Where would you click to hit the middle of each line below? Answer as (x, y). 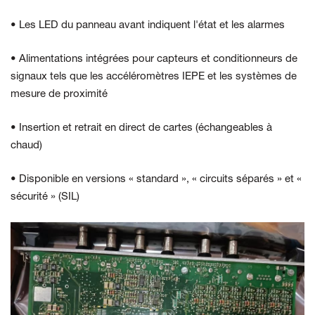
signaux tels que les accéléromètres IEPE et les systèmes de (154, 77)
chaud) (26, 146)
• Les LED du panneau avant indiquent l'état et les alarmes (148, 26)
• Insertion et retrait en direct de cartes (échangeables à (141, 128)
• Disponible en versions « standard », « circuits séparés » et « (156, 180)
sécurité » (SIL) (45, 197)
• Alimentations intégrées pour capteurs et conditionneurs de (154, 59)
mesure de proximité (59, 95)
